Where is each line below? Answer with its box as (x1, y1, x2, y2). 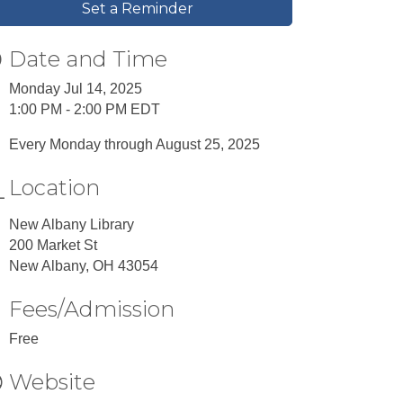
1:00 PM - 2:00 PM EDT (9, 102, 161, 117)
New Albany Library (9, 217, 135, 232)
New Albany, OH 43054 (9, 258, 159, 273)
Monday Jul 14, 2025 (9, 81, 143, 96)
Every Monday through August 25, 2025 (9, 137, 261, 152)
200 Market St (9, 237, 98, 253)
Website (9, 369, 96, 395)
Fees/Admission (9, 296, 175, 322)
